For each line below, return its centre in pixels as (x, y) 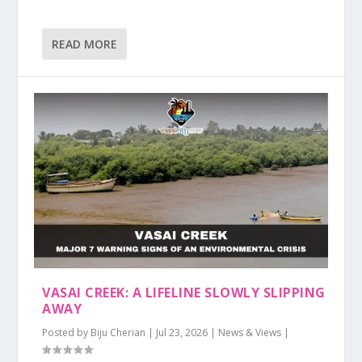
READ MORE (85, 44)
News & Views (250, 333)
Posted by (67, 333)
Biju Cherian (118, 333)
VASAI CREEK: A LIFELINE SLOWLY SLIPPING (184, 293)
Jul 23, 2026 (182, 333)
